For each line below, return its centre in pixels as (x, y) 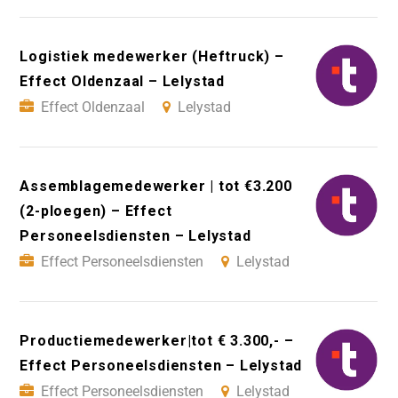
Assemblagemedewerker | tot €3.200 (156, 187)
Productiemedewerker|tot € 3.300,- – (157, 341)
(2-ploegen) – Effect (96, 211)
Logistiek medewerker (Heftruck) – (152, 57)
